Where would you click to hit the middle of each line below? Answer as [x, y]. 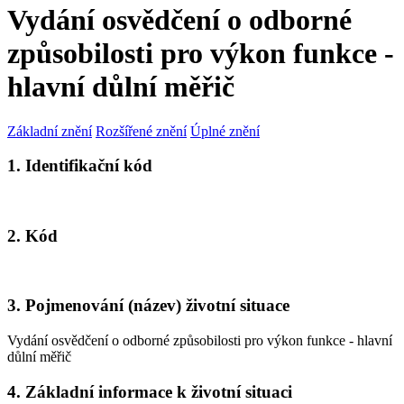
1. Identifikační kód [80, 166]
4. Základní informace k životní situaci [150, 391]
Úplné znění [225, 131]
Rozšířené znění [141, 131]
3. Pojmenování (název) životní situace [148, 306]
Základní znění [50, 131]
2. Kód [32, 235]
